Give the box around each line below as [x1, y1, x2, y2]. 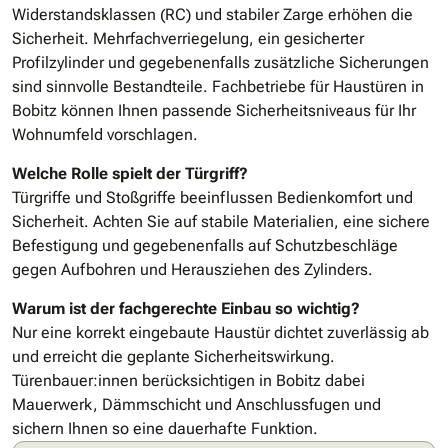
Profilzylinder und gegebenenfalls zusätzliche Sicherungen [12, 53, 429, 73]
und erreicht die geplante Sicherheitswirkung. [12, 347, 335, 367]
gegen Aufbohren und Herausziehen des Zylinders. [12, 260, 373, 280]
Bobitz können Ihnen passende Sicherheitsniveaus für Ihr [12, 101, 416, 121]
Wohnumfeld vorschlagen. [12, 125, 198, 145]
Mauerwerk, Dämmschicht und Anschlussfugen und [12, 395, 381, 415]
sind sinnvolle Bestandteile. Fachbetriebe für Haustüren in [12, 77, 424, 97]
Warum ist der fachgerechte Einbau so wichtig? [12, 299, 360, 319]
